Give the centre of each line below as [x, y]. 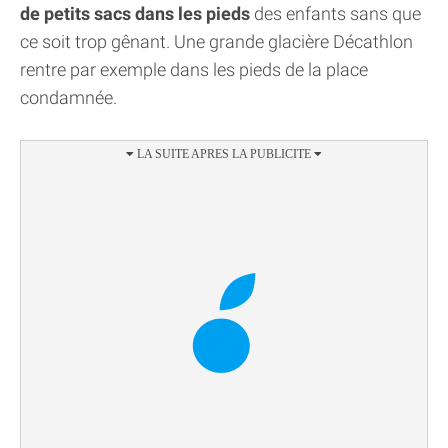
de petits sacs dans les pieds [135, 14]
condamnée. [68, 98]
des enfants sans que [335, 14]
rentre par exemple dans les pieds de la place [194, 70]
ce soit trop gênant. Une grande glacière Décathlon [216, 42]
